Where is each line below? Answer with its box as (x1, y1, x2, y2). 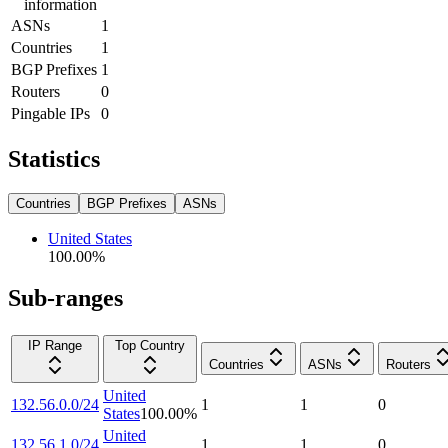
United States (48, 229, 132, 247)
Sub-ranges (8, 285, 123, 312)
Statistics (8, 145, 100, 172)
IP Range (28, 338, 82, 354)
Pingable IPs (11, 104, 90, 122)
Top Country (115, 338, 185, 354)
